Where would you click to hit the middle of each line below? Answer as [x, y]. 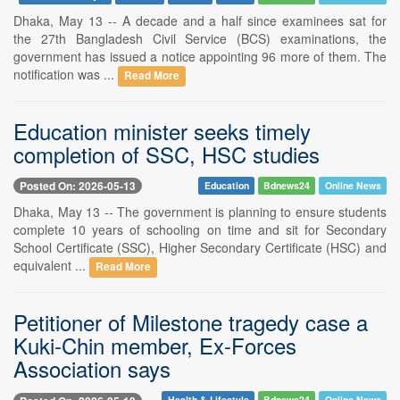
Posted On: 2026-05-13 [78, 186]
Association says [92, 369]
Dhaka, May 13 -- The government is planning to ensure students [200, 212]
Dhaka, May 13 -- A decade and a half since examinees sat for [200, 20]
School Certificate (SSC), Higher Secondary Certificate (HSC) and [200, 248]
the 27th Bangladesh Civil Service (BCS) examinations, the [200, 38]
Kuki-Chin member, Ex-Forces [155, 346]
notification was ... [66, 74]
